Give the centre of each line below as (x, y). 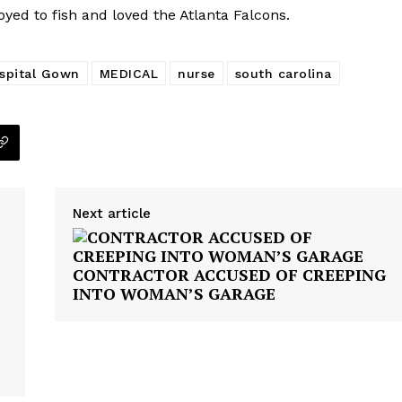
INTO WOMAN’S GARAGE (174, 293)
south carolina (283, 73)
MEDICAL (128, 73)
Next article (111, 213)
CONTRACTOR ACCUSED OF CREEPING (229, 274)
